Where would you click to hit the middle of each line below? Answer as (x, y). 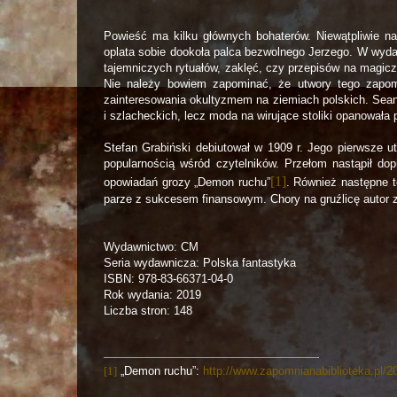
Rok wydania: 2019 (152, 295)
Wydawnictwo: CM (151, 247)
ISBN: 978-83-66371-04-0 (168, 279)
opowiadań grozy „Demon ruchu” (187, 182)
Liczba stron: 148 (148, 311)
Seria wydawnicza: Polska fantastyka (200, 263)
